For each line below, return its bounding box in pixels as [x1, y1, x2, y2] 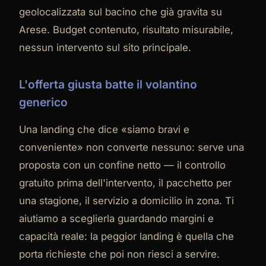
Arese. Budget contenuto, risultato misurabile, [19, 23, 233, 36]
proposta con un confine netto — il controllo [19, 159, 226, 171]
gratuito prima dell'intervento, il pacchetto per [19, 176, 232, 189]
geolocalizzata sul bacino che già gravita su [19, 5, 222, 18]
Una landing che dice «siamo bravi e [19, 123, 189, 135]
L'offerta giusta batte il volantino [19, 77, 197, 91]
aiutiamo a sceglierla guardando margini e [19, 212, 214, 224]
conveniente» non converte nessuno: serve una [19, 141, 244, 153]
